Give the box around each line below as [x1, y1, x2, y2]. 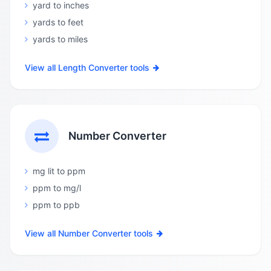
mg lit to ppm [33, 166, 85, 176]
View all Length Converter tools [25, 62, 149, 73]
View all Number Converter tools [25, 228, 153, 238]
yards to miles [33, 34, 88, 44]
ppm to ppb [33, 200, 80, 210]
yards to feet [33, 17, 83, 27]
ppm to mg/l [33, 183, 81, 193]
